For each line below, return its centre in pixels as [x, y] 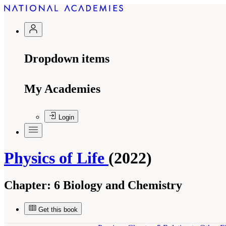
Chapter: [27, 185]
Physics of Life [56, 158]
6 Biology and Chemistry [117, 185]
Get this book [58, 209]
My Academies [62, 89]
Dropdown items [67, 59]
